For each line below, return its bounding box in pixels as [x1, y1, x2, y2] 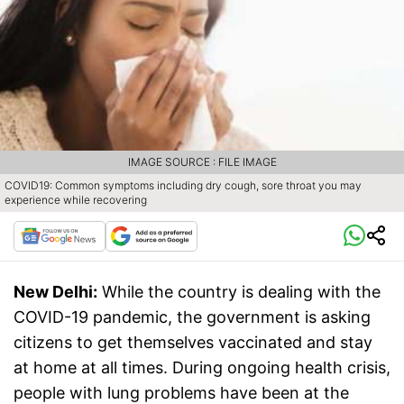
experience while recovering [5, 193, 147, 207]
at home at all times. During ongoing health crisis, [14, 358, 390, 378]
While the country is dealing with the [102, 282, 381, 302]
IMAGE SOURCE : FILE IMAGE [127, 155, 277, 170]
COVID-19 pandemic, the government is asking [14, 308, 371, 327]
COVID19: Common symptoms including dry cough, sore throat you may [5, 179, 362, 193]
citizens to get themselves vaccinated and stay [14, 333, 372, 353]
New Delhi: [14, 282, 97, 302]
